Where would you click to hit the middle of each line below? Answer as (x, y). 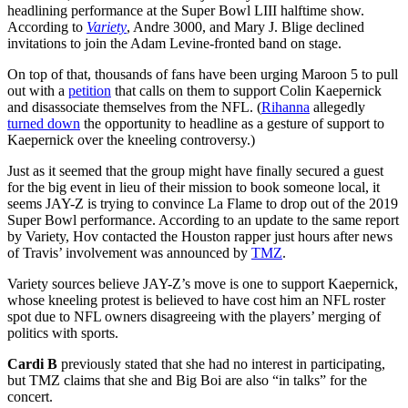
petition (90, 90)
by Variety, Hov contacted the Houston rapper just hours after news (200, 236)
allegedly (337, 107)
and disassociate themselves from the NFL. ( (134, 107)
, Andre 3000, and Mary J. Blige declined (245, 26)
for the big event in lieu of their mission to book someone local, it (194, 187)
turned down (44, 123)
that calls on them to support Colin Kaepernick (246, 90)
